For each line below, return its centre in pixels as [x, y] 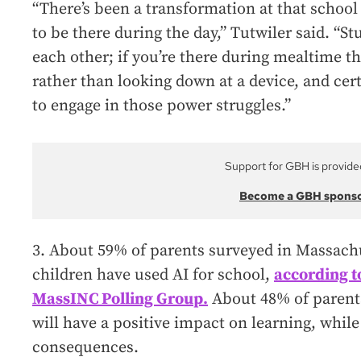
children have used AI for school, [153, 275]
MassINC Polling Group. [120, 299]
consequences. [85, 347]
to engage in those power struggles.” [162, 106]
